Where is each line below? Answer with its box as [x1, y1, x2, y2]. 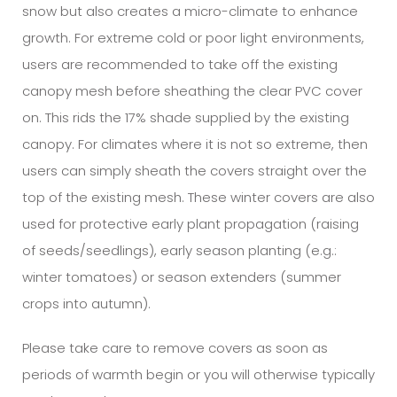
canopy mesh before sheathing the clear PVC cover [22, 81, 362, 100]
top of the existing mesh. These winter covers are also [22, 187, 375, 206]
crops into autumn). [22, 293, 151, 313]
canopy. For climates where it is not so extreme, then [22, 134, 368, 153]
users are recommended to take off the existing [22, 54, 338, 74]
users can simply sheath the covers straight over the [22, 160, 367, 180]
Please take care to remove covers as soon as [22, 339, 328, 358]
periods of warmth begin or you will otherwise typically [22, 365, 375, 385]
